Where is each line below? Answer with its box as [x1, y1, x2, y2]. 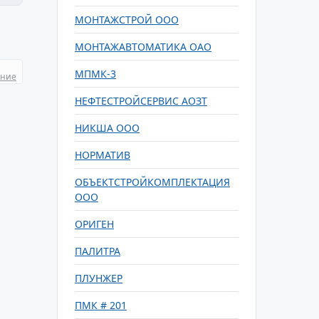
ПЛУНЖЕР [75, 271, 122, 285]
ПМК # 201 [75, 298, 127, 312]
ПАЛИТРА [75, 244, 120, 258]
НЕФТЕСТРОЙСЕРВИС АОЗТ [75, 94, 207, 108]
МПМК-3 [75, 67, 116, 80]
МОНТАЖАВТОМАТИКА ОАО [75, 40, 211, 53]
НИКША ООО [75, 121, 140, 135]
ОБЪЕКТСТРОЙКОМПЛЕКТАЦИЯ [75, 175, 230, 189]
